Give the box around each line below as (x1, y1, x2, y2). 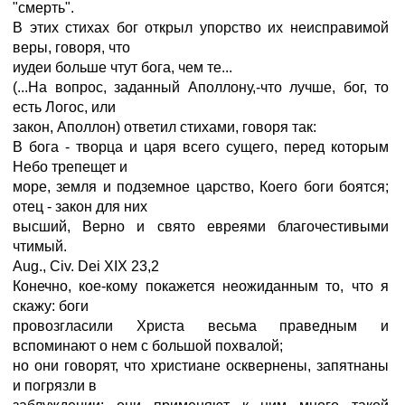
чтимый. (13, 239, 67, 254)
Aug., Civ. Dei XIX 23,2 (13, 259, 159, 274)
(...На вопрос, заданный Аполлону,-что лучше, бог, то (13, 80, 389, 95)
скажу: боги (13, 298, 89, 314)
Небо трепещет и (13, 159, 127, 174)
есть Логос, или (13, 99, 116, 115)
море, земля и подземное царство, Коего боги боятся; (13, 179, 389, 194)
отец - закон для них (13, 199, 147, 214)
